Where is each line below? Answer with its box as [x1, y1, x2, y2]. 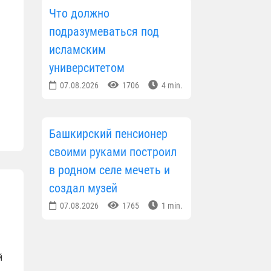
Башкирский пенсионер [48, 126, 168, 141]
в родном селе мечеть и [48, 162, 170, 177]
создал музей [48, 180, 117, 195]
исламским [48, 42, 106, 57]
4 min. [159, 80, 183, 90]
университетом [48, 60, 125, 75]
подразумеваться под [48, 24, 159, 39]
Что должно [48, 5, 109, 21]
